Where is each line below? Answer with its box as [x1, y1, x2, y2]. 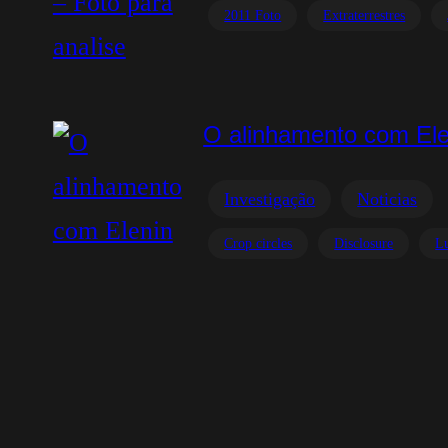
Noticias [357, 189, 418, 209]
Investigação [224, 189, 316, 209]
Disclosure [334, 236, 394, 251]
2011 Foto [224, 8, 282, 23]
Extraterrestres [323, 8, 406, 23]
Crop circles [224, 236, 293, 251]
